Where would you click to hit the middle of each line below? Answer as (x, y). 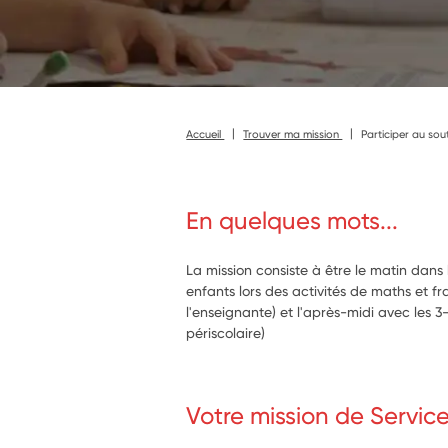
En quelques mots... (292, 220)
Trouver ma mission (293, 133)
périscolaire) (226, 332)
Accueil (205, 133)
